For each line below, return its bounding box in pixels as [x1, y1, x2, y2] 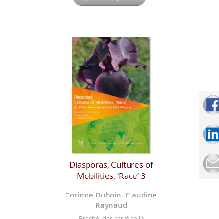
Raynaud [95, 199, 127, 210]
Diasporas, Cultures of [69, 158, 153, 170]
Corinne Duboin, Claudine [65, 189, 157, 200]
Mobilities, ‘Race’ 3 [76, 170, 146, 181]
